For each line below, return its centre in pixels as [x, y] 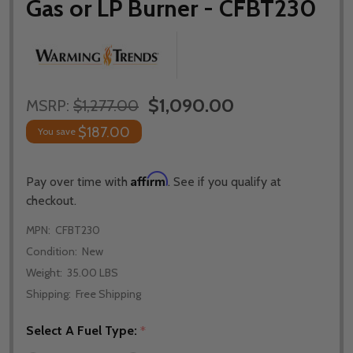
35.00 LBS [93, 272]
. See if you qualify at [225, 181]
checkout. [51, 200]
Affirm [149, 178]
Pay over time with [78, 181]
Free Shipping [108, 294]
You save [57, 131]
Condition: [52, 251]
